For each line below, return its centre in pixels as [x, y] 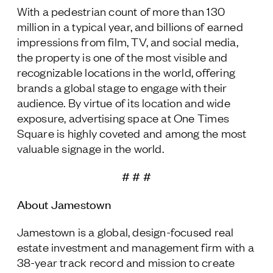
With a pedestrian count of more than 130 [121, 11]
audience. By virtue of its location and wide [123, 102]
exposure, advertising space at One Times [123, 117]
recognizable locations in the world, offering [126, 72]
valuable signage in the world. [90, 148]
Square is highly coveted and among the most [132, 133]
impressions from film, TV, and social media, [127, 41]
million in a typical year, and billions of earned [130, 26]
